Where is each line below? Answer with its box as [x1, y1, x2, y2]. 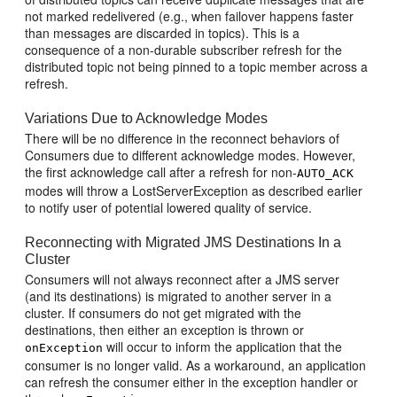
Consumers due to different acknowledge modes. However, [25, 146, 356, 164]
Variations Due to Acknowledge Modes [25, 111, 269, 126]
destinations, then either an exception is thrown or [25, 321, 305, 339]
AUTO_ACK [297, 167, 354, 180]
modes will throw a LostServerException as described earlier [25, 182, 363, 199]
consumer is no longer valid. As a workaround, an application [25, 356, 367, 374]
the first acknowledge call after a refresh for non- [25, 163, 298, 181]
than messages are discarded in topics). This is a [25, 24, 300, 42]
